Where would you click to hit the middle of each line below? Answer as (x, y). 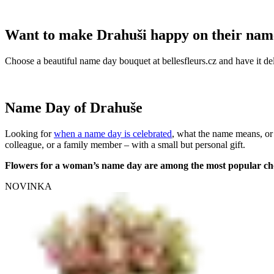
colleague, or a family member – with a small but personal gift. (125, 144)
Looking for (29, 133)
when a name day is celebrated (113, 133)
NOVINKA (28, 186)
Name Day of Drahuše (74, 107)
